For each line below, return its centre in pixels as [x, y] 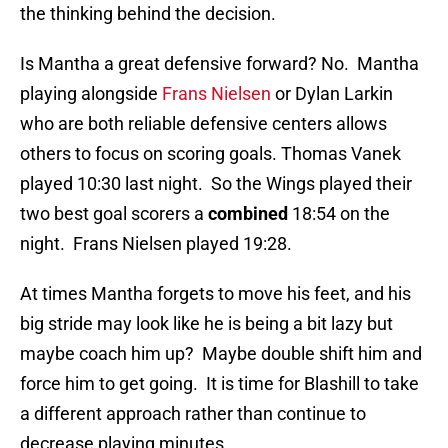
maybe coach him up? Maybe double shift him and [221, 354]
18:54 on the [339, 214]
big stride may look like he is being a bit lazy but [206, 324]
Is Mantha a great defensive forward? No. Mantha [219, 64]
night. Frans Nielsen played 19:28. [156, 244]
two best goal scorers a [112, 214]
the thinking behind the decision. [148, 14]
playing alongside [91, 94]
